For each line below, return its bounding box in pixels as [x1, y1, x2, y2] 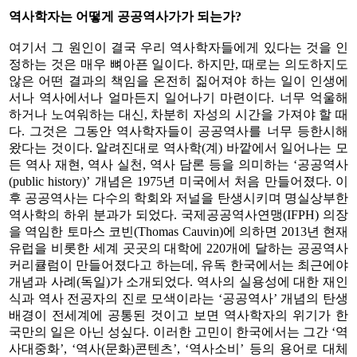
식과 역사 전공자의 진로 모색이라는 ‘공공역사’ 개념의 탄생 [9, 291, 348, 305]
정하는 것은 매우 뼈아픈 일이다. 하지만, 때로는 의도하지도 [9, 57, 348, 71]
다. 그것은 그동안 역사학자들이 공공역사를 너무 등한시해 [9, 124, 348, 138]
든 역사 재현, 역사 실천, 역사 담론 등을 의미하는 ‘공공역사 [9, 157, 348, 171]
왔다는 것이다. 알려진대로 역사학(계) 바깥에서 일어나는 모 [9, 140, 348, 155]
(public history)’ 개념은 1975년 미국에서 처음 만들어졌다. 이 [9, 174, 348, 188]
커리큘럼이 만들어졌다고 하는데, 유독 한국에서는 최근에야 [9, 257, 348, 272]
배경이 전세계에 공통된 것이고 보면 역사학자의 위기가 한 [9, 308, 348, 322]
